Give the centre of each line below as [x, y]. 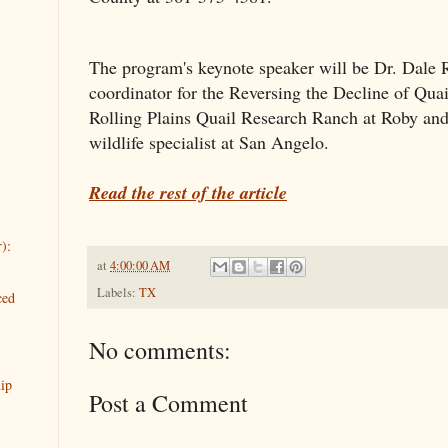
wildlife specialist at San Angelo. [209, 141]
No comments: [160, 350]
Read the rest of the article [188, 192]
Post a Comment [168, 403]
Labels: [118, 293]
